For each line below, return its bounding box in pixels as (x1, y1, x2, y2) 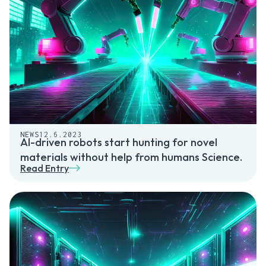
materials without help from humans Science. (20, 150, 242, 164)
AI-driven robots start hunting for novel (20, 135, 217, 150)
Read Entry (20, 162, 69, 175)
